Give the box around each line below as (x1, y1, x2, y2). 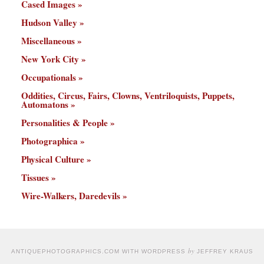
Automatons (21, 98, 68, 111)
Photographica (21, 134, 78, 148)
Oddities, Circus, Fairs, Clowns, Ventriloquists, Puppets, (21, 89, 235, 103)
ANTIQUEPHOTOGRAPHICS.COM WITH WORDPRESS (11, 248, 188, 255)
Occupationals (21, 71, 76, 84)
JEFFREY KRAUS (194, 248, 253, 255)
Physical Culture (21, 153, 84, 166)
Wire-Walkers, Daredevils (21, 189, 120, 203)
